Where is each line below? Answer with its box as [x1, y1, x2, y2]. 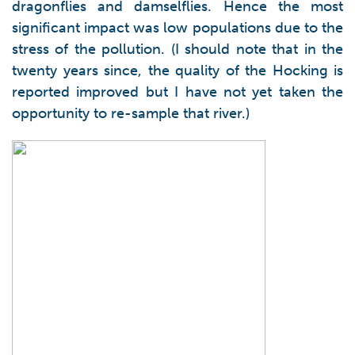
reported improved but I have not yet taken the [12, 83, 343, 101]
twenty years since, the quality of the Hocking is [12, 62, 343, 79]
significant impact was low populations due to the [12, 19, 343, 36]
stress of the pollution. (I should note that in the [12, 40, 343, 58]
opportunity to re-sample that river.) [12, 105, 250, 122]
